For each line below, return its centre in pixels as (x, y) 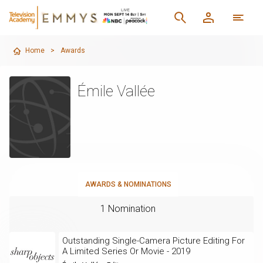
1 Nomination (128, 208)
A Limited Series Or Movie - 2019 (126, 251)
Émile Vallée (116, 91)
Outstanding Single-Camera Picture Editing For (153, 240)
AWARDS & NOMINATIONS (128, 184)
